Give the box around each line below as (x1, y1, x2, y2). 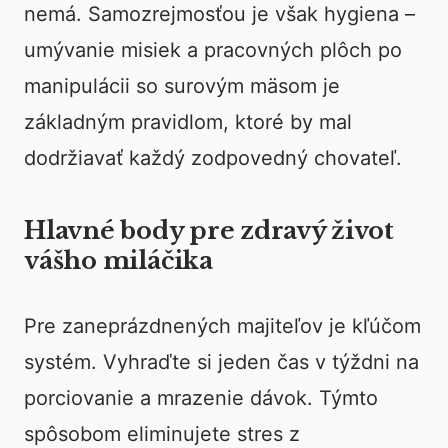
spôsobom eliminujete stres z (24, 422, 300, 446)
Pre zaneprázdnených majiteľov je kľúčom (24, 314, 421, 338)
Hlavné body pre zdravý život (24, 216, 394, 245)
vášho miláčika (24, 246, 213, 275)
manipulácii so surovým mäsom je (24, 74, 340, 98)
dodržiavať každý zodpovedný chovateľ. (24, 146, 402, 170)
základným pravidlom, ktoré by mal (24, 110, 352, 134)
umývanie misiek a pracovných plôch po (24, 38, 402, 62)
